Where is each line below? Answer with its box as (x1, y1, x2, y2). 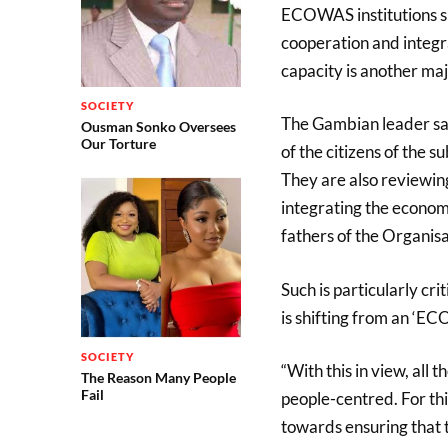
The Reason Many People (80, 369, 236, 387)
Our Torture (80, 134, 156, 152)
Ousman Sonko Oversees (80, 117, 236, 135)
